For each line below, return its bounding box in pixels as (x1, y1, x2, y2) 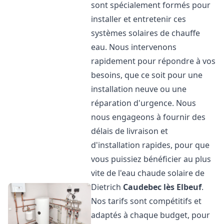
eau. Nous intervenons (91, 41, 177, 52)
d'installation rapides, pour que (91, 139, 210, 150)
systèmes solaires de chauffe (91, 27, 200, 38)
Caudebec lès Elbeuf (123, 181, 202, 192)
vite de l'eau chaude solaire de (91, 167, 205, 178)
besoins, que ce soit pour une (91, 69, 203, 80)
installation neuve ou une (91, 83, 187, 94)
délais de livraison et (91, 125, 168, 136)
